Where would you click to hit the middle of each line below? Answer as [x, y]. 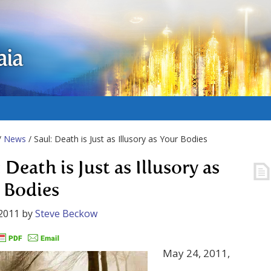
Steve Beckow [66, 214]
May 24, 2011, [196, 253]
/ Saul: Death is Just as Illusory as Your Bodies [117, 139]
